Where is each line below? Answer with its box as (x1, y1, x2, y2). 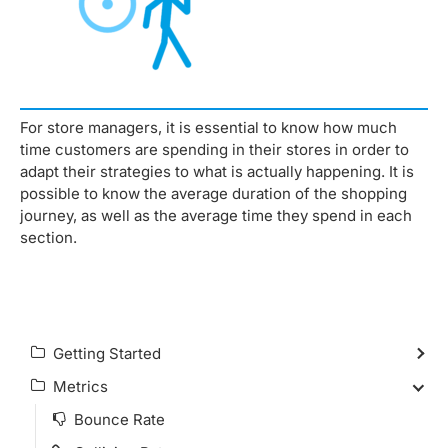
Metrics (53, 377, 108, 397)
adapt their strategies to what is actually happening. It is (20, 162, 414, 181)
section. (20, 228, 81, 247)
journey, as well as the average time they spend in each (20, 206, 412, 225)
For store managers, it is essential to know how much (20, 118, 397, 137)
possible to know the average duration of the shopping (20, 184, 407, 203)
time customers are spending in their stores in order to (20, 140, 409, 159)
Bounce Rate (74, 410, 165, 430)
